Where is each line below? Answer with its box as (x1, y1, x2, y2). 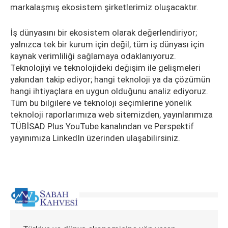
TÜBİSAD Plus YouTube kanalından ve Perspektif (10, 121, 194, 131)
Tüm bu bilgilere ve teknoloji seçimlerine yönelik (10, 98, 191, 108)
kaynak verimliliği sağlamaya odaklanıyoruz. (10, 51, 176, 61)
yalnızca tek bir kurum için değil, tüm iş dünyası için (10, 39, 204, 49)
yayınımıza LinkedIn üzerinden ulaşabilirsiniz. (10, 133, 180, 143)
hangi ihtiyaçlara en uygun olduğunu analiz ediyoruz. (10, 86, 208, 96)
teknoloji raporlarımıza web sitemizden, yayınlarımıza (10, 109, 213, 120)
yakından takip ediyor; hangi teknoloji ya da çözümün (10, 74, 210, 84)
